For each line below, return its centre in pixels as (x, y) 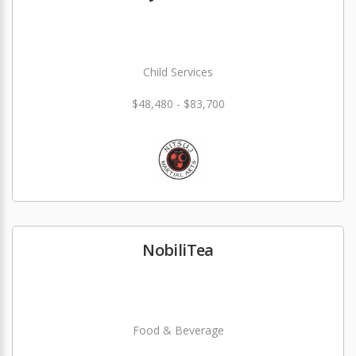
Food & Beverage (178, 330)
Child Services (178, 72)
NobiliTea (178, 250)
